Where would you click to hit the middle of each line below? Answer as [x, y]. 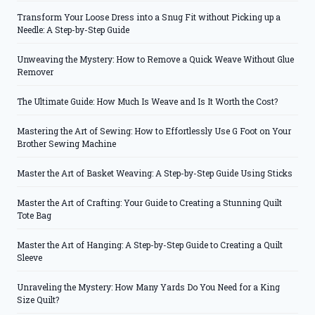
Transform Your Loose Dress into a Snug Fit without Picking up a [149, 17]
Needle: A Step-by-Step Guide [73, 30]
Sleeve [30, 258]
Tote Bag [34, 216]
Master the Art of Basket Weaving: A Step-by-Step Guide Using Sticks [155, 173]
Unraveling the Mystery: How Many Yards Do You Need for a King [148, 287]
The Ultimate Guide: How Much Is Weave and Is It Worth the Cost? [147, 102]
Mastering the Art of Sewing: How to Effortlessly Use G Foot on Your [154, 131]
